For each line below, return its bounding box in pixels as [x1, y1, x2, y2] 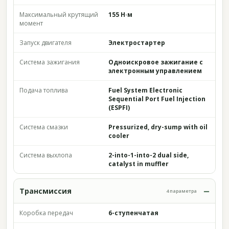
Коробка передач [19, 209, 73, 217]
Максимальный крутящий [19, 10, 98, 19]
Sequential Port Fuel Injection [108, 95, 205, 103]
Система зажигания [19, 58, 80, 66]
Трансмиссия [19, 186, 72, 196]
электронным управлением [108, 66, 202, 75]
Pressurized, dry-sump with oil [108, 123, 208, 131]
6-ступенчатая [108, 209, 158, 217]
